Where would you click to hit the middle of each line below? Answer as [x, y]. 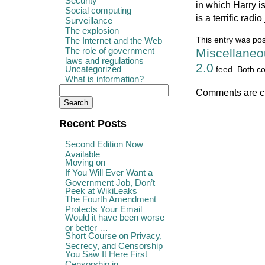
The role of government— [114, 50]
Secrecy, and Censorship [114, 245]
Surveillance [89, 20]
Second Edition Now [104, 144]
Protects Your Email [104, 208]
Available [83, 153]
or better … [87, 226]
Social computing [98, 10]
